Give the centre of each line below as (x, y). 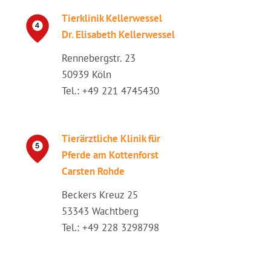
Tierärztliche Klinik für (111, 139)
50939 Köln (87, 74)
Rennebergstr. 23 (99, 58)
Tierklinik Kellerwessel (112, 18)
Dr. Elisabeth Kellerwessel (118, 34)
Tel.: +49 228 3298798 (110, 227)
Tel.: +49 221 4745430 (110, 91)
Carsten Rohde (93, 171)
